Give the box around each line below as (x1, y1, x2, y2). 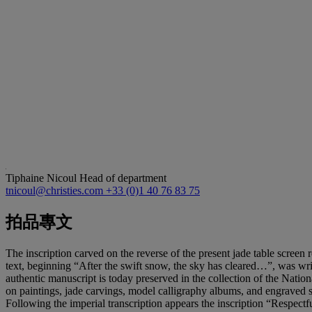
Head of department (79, 171, 166, 184)
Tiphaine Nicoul (6, 171, 79, 184)
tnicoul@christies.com (6, 184, 106, 196)
